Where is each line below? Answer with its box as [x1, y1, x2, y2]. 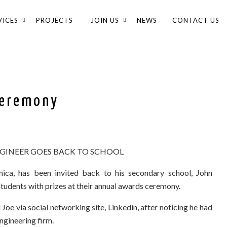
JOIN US [91, 16, 119, 24]
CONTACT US [172, 16, 219, 24]
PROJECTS [36, 16, 73, 24]
